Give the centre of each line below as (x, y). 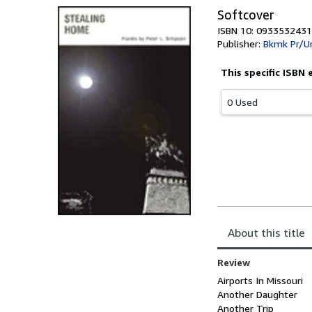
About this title (266, 233)
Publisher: (240, 44)
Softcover (246, 15)
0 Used (242, 102)
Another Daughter (257, 294)
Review (234, 262)
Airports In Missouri (260, 280)
